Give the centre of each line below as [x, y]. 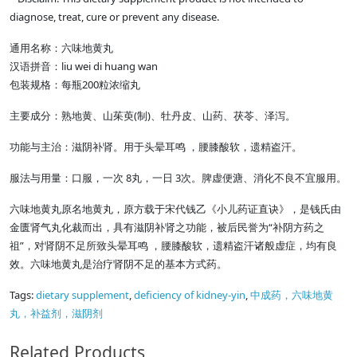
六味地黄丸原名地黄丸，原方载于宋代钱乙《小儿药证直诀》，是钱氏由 [175, 209]
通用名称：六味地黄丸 [61, 48]
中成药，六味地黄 [292, 295]
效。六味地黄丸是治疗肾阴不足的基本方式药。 [118, 264]
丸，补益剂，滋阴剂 [56, 314]
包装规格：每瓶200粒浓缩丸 [75, 85]
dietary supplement [82, 295]
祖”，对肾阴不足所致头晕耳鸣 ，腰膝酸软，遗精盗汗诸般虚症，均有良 [173, 246]
